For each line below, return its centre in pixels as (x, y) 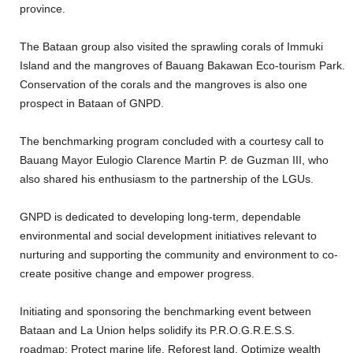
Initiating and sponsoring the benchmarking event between (165, 311)
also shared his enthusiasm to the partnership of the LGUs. (167, 178)
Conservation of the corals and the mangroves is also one (163, 84)
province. (44, 8)
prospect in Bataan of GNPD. (93, 103)
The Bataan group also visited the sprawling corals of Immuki (171, 46)
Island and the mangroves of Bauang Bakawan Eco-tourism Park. (182, 65)
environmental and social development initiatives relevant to (168, 235)
